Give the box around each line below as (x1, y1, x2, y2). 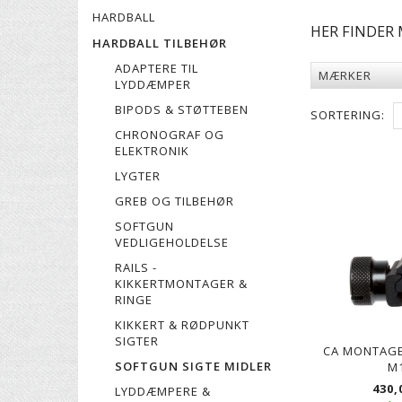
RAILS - (115, 258, 157, 275)
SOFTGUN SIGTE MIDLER (115, 357, 272, 374)
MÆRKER (318, 67, 371, 84)
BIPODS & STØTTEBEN (115, 100, 249, 118)
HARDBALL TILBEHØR (92, 34, 227, 51)
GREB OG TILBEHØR (115, 192, 234, 209)
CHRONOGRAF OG (115, 126, 224, 143)
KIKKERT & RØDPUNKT (115, 316, 249, 333)
